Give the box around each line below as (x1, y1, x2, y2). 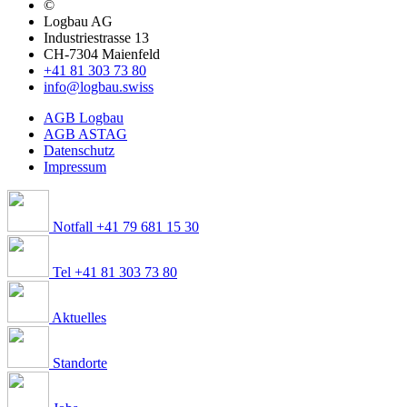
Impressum (44, 158, 106, 174)
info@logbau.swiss (44, 78, 154, 94)
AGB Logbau (44, 109, 124, 125)
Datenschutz (44, 142, 114, 158)
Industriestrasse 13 (44, 29, 149, 45)
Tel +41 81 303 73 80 (49, 263, 177, 280)
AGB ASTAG (44, 125, 127, 142)
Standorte (49, 354, 107, 371)
